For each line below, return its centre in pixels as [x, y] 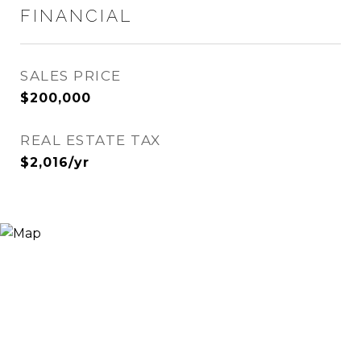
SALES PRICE [71, 76]
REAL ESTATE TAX [91, 140]
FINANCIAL [76, 16]
